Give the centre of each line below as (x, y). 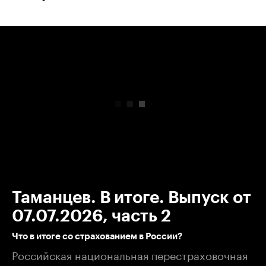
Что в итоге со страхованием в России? (97, 236)
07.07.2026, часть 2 (91, 216)
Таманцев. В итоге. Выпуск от (132, 197)
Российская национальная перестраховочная (130, 254)
